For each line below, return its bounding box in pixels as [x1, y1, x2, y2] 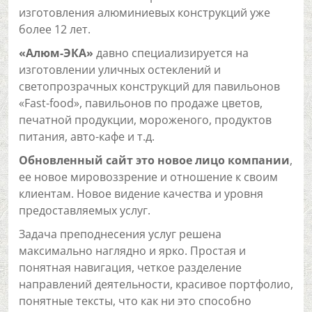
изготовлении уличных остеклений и [19, 62, 221, 77]
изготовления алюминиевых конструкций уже [19, 5, 270, 20]
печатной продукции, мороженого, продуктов [19, 112, 272, 127]
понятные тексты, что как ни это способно [19, 293, 251, 309]
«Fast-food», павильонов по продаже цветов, [19, 95, 263, 111]
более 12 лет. [19, 22, 91, 37]
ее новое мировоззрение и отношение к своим [19, 169, 278, 185]
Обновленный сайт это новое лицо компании [19, 153, 290, 168]
